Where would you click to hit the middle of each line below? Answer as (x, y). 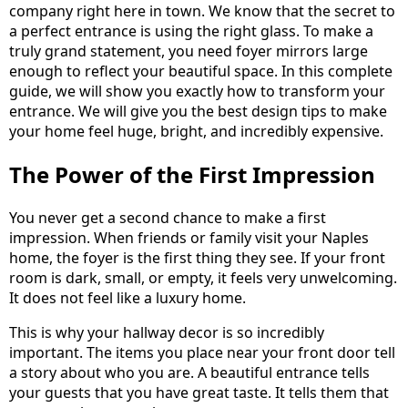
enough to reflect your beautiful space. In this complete (201, 71)
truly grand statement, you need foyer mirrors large (189, 51)
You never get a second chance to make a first (168, 217)
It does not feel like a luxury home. (127, 297)
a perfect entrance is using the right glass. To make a (191, 31)
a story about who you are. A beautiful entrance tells (189, 372)
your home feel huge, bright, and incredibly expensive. (196, 131)
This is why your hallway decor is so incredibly (167, 332)
